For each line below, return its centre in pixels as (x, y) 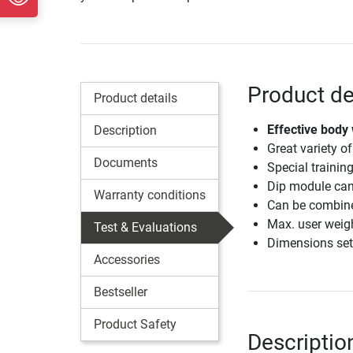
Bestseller (121, 292)
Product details (136, 98)
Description (125, 131)
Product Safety (135, 325)
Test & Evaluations (145, 228)
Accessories (127, 260)
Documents (126, 163)
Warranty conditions (150, 195)
